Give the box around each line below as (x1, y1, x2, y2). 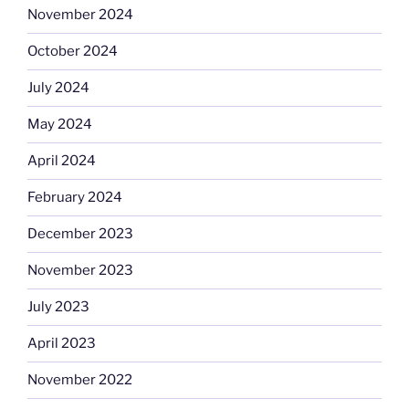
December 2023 (27, 225, 133, 243)
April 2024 (27, 152, 96, 170)
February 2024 (27, 189, 122, 206)
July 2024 (27, 79, 89, 97)
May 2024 (27, 116, 92, 133)
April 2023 (27, 335, 96, 352)
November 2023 (27, 262, 133, 279)
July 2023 (27, 299, 89, 316)
